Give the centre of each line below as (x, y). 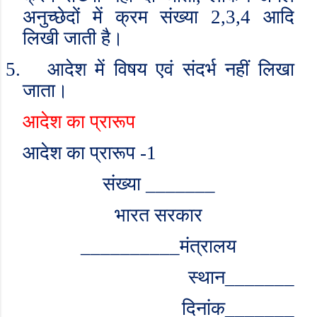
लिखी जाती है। (73, 38)
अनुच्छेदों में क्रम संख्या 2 (122, 17)
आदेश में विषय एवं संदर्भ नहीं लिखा (171, 69)
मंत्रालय (208, 246)
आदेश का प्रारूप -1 (90, 153)
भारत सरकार (158, 215)
